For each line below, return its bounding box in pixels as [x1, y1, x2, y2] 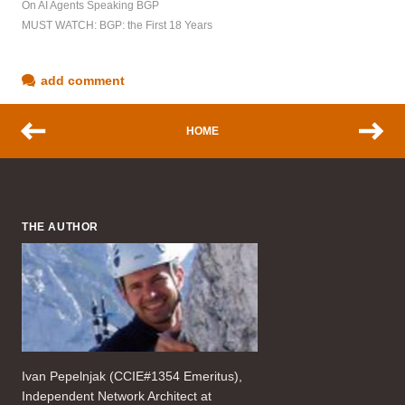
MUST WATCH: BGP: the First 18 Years [22, 19, 212, 33]
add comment [41, 73, 125, 89]
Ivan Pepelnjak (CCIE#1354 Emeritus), [22, 369, 242, 384]
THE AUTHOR [22, 221, 99, 234]
